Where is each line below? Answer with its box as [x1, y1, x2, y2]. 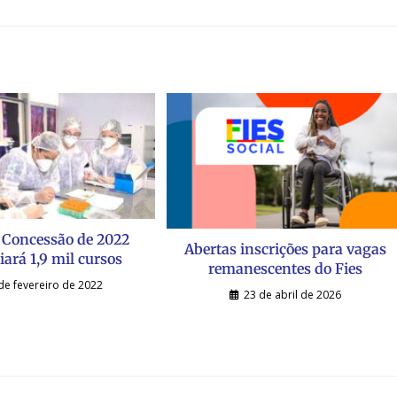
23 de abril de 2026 [244, 286, 342, 302]
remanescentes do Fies [208, 259, 363, 277]
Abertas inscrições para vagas [184, 239, 387, 258]
